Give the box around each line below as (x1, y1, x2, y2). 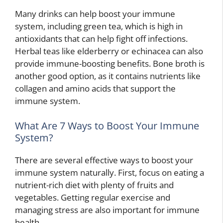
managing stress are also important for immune (15, 204, 200, 216)
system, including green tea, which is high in (15, 20, 183, 32)
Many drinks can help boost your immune (15, 8, 175, 20)
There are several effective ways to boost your (15, 154, 193, 166)
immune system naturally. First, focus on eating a (15, 166, 204, 178)
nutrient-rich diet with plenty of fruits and (15, 179, 174, 191)
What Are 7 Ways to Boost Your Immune (15, 118, 199, 132)
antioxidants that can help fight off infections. (15, 33, 188, 45)
